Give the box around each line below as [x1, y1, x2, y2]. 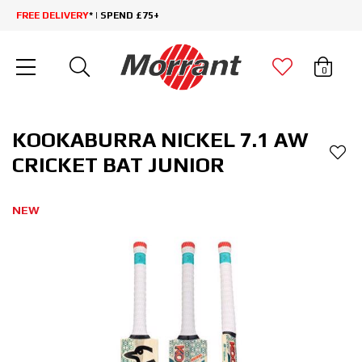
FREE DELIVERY [16, 10, 89, 21]
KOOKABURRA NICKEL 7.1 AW [12, 128, 309, 153]
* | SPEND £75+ [89, 10, 159, 21]
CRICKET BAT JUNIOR [12, 153, 225, 178]
